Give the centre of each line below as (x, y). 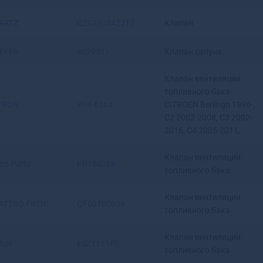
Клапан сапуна (193, 52)
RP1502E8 (96, 164)
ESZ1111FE (98, 244)
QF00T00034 (101, 204)
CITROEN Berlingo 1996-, (210, 104)
